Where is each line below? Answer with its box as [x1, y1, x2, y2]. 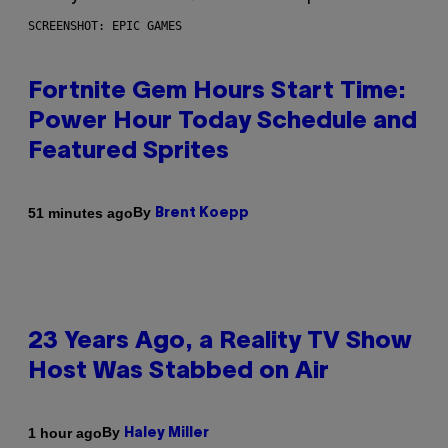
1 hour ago [28, 424, 102, 441]
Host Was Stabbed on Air [28, 361, 329, 384]
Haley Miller [124, 427, 209, 441]
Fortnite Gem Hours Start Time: [28, 81, 406, 104]
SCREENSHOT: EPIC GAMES [28, 19, 182, 34]
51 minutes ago [28, 204, 133, 221]
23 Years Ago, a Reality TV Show [28, 331, 412, 354]
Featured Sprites [28, 141, 229, 164]
